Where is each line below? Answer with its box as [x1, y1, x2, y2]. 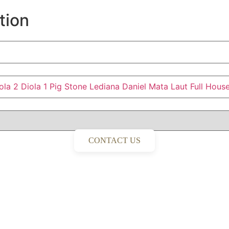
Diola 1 [21, 81, 47, 91]
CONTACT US [88, 136, 141, 145]
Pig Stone [50, 81, 87, 91]
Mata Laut [149, 81, 188, 91]
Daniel [122, 81, 146, 91]
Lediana [89, 81, 120, 91]
